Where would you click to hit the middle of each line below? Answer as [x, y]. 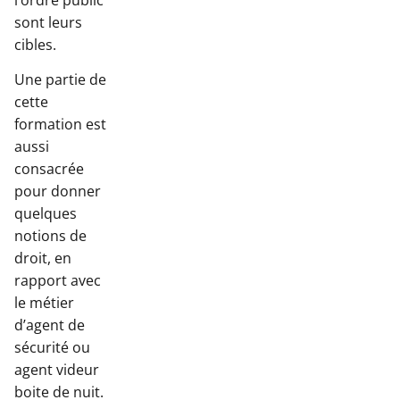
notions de [50, 236]
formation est [60, 125]
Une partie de [60, 80]
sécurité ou [52, 348]
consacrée [49, 169]
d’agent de [50, 325]
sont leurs [48, 23]
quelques [46, 214]
